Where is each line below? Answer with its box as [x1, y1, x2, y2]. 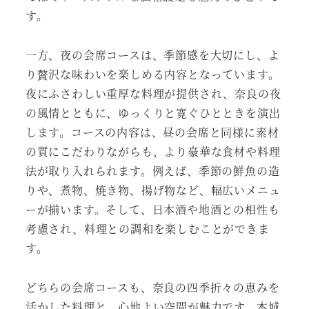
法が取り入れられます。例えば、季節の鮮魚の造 [25, 162, 280, 179]
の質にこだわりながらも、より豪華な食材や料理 [25, 143, 281, 159]
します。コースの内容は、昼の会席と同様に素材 [25, 123, 279, 140]
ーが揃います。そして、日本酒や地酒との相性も [25, 201, 280, 217]
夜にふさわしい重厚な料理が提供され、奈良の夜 [25, 85, 281, 101]
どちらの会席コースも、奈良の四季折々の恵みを [25, 279, 280, 295]
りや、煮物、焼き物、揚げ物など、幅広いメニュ [25, 181, 281, 198]
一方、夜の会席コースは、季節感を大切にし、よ [25, 46, 280, 63]
